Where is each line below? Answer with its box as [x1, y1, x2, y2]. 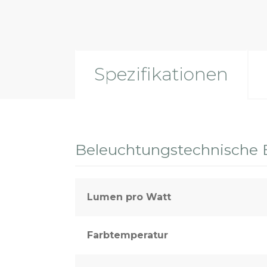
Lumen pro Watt [87, 191, 171, 203]
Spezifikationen [94, 63, 228, 85]
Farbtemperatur [87, 229, 168, 241]
